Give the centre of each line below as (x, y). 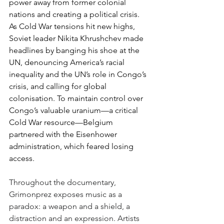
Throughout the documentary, (63, 182)
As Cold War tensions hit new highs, (73, 26)
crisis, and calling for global (59, 86)
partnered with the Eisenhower (64, 134)
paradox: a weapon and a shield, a (70, 206)
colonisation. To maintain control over (77, 98)
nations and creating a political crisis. (75, 14)
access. (23, 158)
